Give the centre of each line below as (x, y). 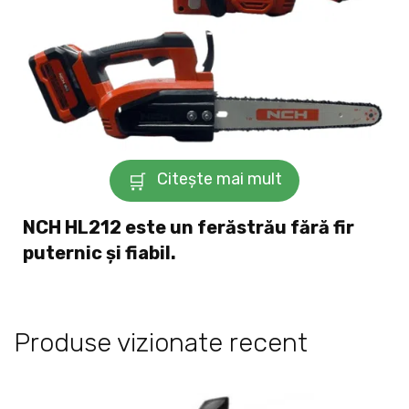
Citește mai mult (219, 179)
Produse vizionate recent (161, 342)
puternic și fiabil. (100, 252)
